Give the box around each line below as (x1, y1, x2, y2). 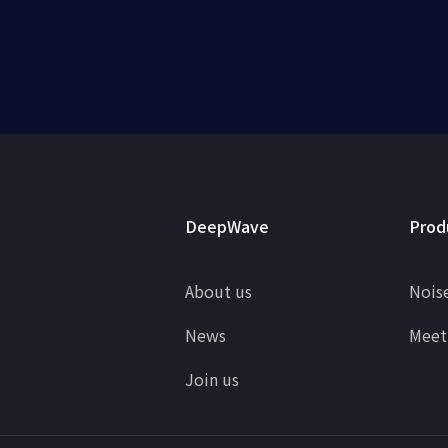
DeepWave (185, 214, 269, 238)
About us (185, 279, 252, 303)
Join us (185, 367, 239, 391)
